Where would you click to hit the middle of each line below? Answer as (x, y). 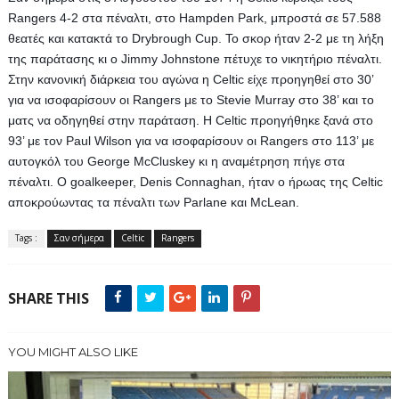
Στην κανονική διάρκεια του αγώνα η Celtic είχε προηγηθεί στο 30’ (191, 79)
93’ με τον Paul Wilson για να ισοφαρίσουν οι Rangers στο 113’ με (191, 141)
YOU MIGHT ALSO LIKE (73, 352)
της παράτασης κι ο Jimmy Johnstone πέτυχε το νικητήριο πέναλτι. (195, 59)
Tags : (26, 238)
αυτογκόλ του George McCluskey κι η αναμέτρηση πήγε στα (176, 161)
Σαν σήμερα (79, 238)
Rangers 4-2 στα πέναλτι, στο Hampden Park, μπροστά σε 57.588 (194, 18)
